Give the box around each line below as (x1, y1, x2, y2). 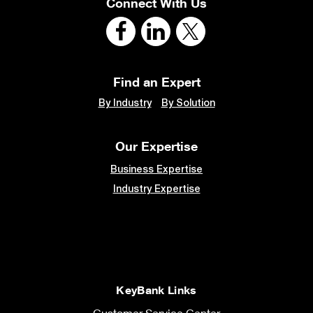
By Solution (161, 96, 215, 108)
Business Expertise (110, 163, 203, 175)
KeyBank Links (116, 282, 197, 297)
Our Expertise (115, 138, 198, 154)
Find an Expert (112, 73, 201, 89)
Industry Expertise (112, 182, 201, 194)
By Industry (98, 96, 152, 108)
